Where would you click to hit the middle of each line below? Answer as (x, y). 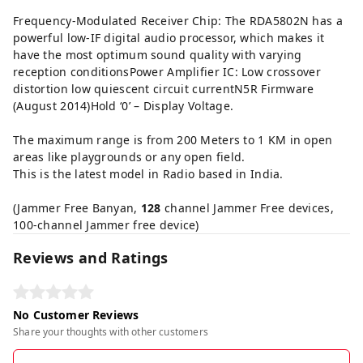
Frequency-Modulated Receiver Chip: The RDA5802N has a (178, 21)
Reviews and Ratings (91, 258)
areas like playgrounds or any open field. (131, 157)
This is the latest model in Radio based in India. (150, 174)
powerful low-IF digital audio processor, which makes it (169, 38)
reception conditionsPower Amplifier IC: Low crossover (167, 72)
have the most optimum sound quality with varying (158, 55)
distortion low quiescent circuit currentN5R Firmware (164, 89)
